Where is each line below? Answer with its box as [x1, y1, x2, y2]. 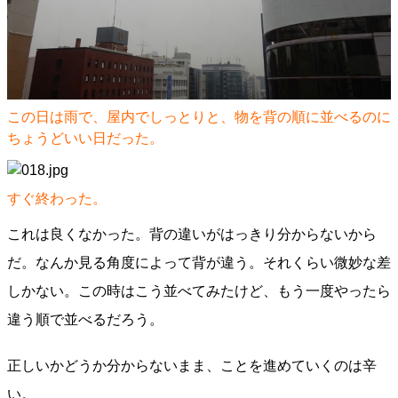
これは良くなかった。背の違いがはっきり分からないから [7, 227, 377, 242]
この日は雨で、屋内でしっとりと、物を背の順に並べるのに [7, 109, 391, 124]
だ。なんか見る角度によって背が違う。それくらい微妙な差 [7, 255, 391, 270]
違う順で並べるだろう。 [7, 312, 163, 327]
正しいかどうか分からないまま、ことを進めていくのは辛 [7, 358, 377, 373]
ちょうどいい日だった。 [7, 131, 163, 146]
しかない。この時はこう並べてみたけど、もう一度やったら [7, 283, 391, 298]
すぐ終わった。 [7, 191, 107, 206]
